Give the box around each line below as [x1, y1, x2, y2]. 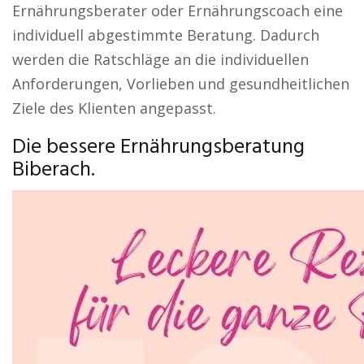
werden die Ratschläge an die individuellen [12, 50, 309, 69]
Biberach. [12, 154, 95, 187]
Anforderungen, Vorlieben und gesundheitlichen [12, 74, 349, 93]
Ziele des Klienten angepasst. [12, 98, 216, 118]
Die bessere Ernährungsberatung [12, 131, 305, 164]
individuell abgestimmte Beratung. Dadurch [12, 25, 319, 45]
